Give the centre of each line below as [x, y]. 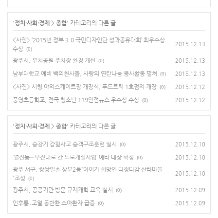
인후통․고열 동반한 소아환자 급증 [54, 203]
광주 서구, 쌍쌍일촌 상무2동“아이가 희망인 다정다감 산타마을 [88, 170]
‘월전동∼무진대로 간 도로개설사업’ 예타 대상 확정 [73, 157]
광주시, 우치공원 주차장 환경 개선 [54, 61]
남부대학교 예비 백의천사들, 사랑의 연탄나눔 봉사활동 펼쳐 [85, 74]
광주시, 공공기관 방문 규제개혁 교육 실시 [63, 190]
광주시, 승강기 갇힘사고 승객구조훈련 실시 [65, 144]
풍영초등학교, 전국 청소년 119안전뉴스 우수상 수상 [76, 100]
